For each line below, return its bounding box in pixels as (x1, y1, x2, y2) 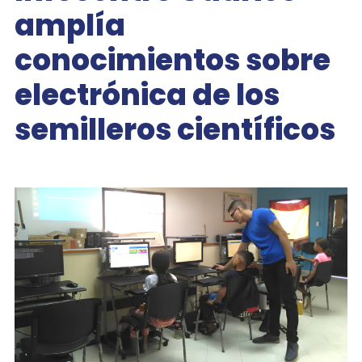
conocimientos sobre (14, 40, 330, 81)
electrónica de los (14, 74, 280, 116)
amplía (14, 5, 125, 46)
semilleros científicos (14, 109, 335, 150)
